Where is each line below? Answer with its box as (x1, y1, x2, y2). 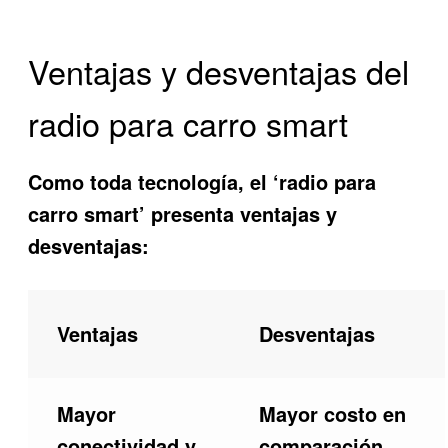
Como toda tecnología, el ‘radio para (28, 167, 377, 197)
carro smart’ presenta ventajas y (28, 199, 338, 229)
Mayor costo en (258, 399, 406, 429)
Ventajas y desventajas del (28, 47, 410, 94)
